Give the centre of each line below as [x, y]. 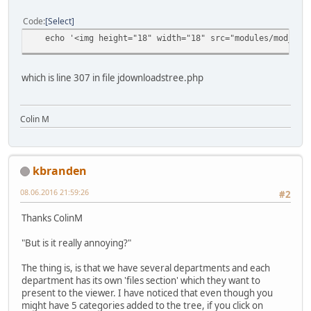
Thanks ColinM [52, 218]
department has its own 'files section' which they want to [141, 281]
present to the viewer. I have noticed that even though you [147, 293]
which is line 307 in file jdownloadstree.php [112, 78]
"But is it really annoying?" [76, 243]
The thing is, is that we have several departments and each [146, 268]
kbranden [60, 170]
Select [60, 22]
